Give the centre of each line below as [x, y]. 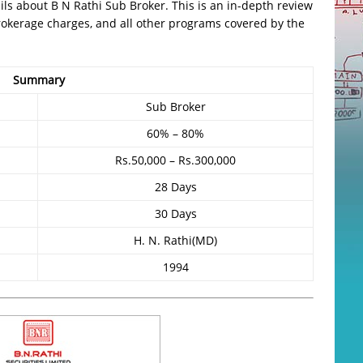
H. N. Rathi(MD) [175, 240]
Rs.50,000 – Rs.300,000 [175, 160]
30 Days [175, 214]
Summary [39, 80]
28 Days [175, 187]
